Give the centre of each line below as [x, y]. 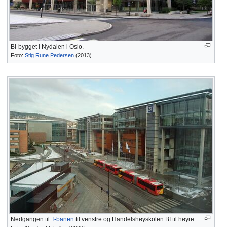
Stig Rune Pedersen [49, 55]
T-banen [63, 219]
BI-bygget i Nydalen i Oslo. [47, 46]
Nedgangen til [31, 219]
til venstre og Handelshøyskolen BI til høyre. [135, 219]
